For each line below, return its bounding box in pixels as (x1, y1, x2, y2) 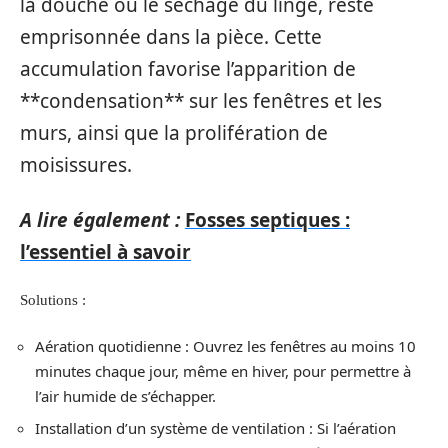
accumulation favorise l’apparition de (20, 56, 356, 82)
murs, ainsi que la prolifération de (20, 120, 328, 146)
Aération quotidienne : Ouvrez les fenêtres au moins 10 (35, 335, 416, 356)
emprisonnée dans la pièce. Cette (20, 24, 322, 50)
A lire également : (20, 206, 180, 233)
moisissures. (20, 152, 132, 178)
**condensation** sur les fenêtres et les (20, 88, 382, 114)
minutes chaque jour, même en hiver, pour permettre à (35, 360, 411, 381)
